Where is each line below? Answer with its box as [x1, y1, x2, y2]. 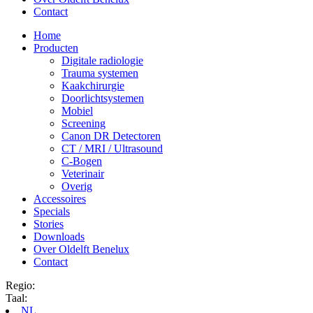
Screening [61, 117, 105, 129]
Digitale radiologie [61, 54, 143, 66]
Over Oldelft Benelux [34, 243, 129, 255]
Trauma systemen [61, 67, 138, 79]
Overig [61, 180, 92, 192]
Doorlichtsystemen [61, 92, 144, 104]
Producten [34, 42, 78, 54]
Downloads [34, 231, 85, 242]
